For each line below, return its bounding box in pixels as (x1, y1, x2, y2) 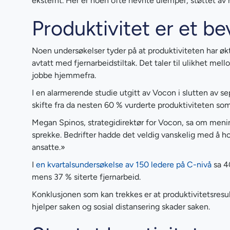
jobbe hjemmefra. (32, 70, 96, 80)
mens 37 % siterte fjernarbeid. (32, 171, 141, 182)
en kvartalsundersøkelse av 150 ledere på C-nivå (36, 159, 212, 169)
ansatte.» (32, 142, 65, 152)
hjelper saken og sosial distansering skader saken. (32, 201, 210, 212)
